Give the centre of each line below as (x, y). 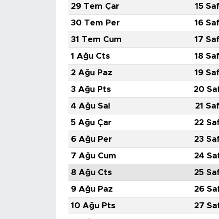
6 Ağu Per (91, 139)
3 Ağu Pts (91, 89)
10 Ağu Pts (93, 205)
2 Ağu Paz (91, 72)
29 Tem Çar (95, 6)
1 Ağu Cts (90, 56)
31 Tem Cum (96, 39)
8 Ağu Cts (91, 172)
